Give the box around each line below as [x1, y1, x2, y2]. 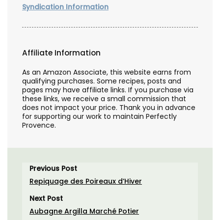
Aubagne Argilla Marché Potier [29, 206, 139, 217]
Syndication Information [22, 1, 109, 12]
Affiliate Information [22, 48, 101, 58]
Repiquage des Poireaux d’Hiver [29, 176, 142, 187]
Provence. [22, 120, 56, 131]
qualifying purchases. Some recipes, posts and [22, 76, 181, 86]
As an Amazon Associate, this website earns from [22, 67, 191, 78]
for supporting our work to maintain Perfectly [22, 111, 177, 122]
